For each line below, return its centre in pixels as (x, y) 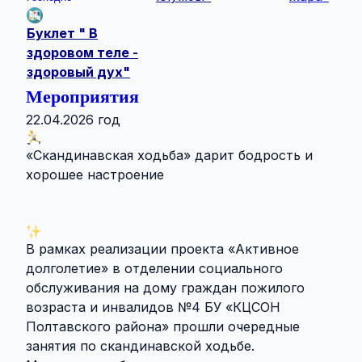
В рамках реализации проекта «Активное (162, 249)
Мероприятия (82, 96)
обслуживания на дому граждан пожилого (165, 288)
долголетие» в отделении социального (154, 268)
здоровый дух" (78, 72)
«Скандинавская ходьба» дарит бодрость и (169, 155)
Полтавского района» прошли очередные (163, 326)
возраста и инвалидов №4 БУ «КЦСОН (153, 307)
